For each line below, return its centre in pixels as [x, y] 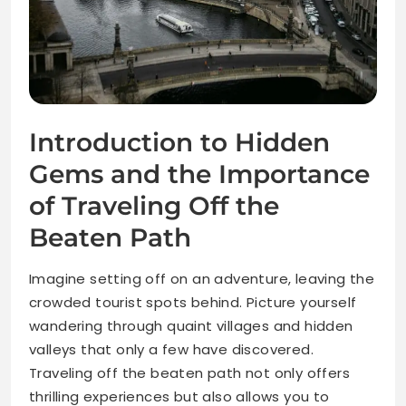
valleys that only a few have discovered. [171, 350]
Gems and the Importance [199, 174]
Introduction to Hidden [179, 143]
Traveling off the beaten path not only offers [189, 373]
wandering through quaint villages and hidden [191, 326]
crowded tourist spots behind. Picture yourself [193, 303]
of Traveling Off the [154, 206]
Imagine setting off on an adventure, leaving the [202, 279]
